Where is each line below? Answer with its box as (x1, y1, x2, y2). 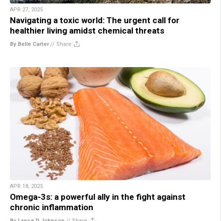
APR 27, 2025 (10, 6, 43, 13)
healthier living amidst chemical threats (10, 26, 164, 36)
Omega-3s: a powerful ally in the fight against (10, 192, 185, 202)
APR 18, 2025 (10, 183, 43, 190)
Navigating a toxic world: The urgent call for (10, 15, 180, 26)
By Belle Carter (10, 41, 49, 48)
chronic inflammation (10, 202, 93, 213)
